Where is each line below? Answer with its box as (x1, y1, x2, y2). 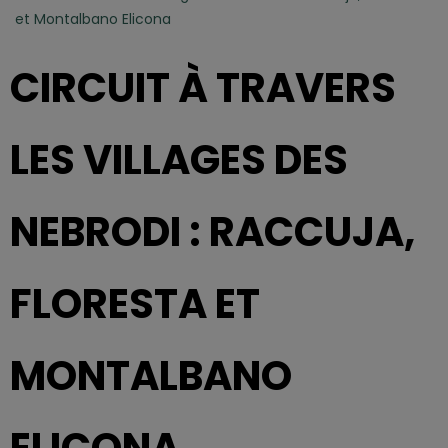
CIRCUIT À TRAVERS (9, 60, 396, 117)
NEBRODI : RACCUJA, (9, 204, 415, 261)
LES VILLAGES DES (9, 132, 348, 189)
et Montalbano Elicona (14, 9, 171, 30)
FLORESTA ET (9, 276, 260, 333)
